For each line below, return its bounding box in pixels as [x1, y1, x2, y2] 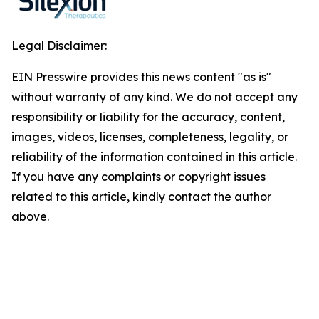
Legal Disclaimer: [11, 38, 107, 53]
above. [11, 209, 49, 224]
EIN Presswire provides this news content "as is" [11, 70, 271, 84]
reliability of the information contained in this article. [11, 150, 297, 164]
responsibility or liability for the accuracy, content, [11, 110, 285, 124]
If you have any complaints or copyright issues [11, 169, 266, 184]
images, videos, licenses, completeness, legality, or [11, 130, 288, 144]
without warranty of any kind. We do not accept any [11, 90, 298, 104]
